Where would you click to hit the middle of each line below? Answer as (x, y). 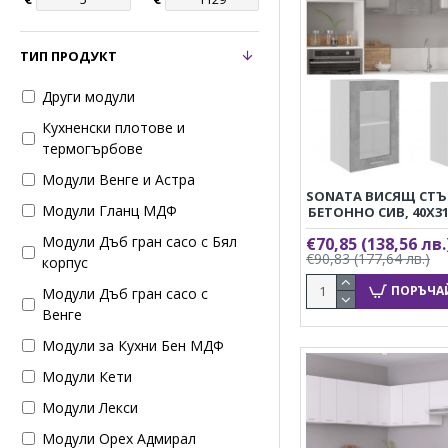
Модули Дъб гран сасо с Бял (139, 241)
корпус (65, 262)
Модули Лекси (90, 407)
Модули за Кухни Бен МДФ (133, 345)
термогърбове (92, 148)
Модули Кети (87, 376)
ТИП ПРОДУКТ (68, 56)
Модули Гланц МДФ (109, 210)
